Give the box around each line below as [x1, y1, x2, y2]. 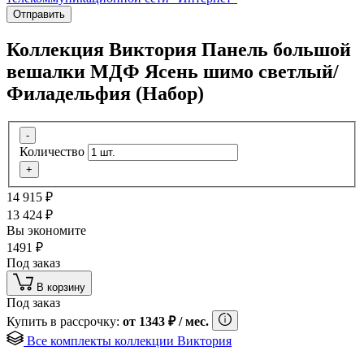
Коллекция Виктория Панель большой [6, 38, 351, 60]
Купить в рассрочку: [6, 314, 123, 329]
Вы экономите [6, 223, 89, 238]
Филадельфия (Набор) [6, 82, 204, 104]
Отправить [13, 7, 65, 20]
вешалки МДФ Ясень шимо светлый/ [6, 60, 339, 82]
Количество [19, 145, 84, 159]
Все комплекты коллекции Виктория [27, 334, 232, 349]
